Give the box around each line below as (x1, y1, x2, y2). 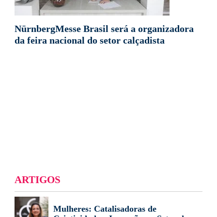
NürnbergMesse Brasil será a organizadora (15, 23, 194, 34)
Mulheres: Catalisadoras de (53, 204, 156, 214)
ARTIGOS (15, 174, 61, 185)
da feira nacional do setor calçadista (15, 35, 165, 46)
